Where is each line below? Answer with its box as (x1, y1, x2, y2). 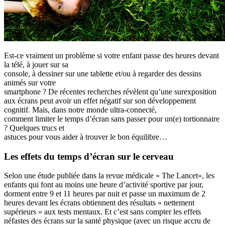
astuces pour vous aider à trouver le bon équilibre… (4, 132, 167, 141)
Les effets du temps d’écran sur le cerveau (4, 151, 174, 162)
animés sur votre (4, 78, 56, 87)
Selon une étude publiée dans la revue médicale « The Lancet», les (4, 171, 214, 180)
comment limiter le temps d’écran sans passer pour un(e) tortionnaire (4, 114, 219, 123)
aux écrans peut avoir (4, 96, 73, 105)
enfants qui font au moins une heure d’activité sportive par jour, (4, 180, 203, 189)
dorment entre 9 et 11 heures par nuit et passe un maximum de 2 (4, 189, 205, 198)
